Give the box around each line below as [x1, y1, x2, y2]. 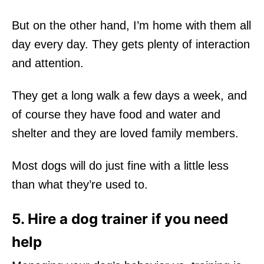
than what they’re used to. [12, 177, 148, 191]
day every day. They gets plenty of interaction [12, 37, 250, 51]
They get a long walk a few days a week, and [12, 88, 247, 102]
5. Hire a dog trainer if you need [12, 210, 228, 227]
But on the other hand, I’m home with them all [12, 18, 251, 32]
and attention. [12, 56, 84, 70]
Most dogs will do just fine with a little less [12, 159, 229, 172]
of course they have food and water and [12, 107, 220, 121]
